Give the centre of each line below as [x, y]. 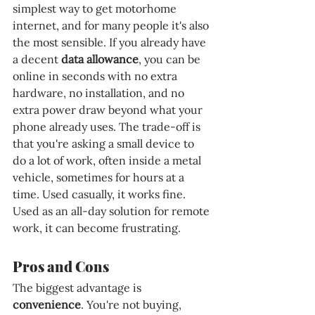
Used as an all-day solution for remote [112, 211]
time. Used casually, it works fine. [101, 194]
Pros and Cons [61, 266]
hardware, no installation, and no [100, 92]
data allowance [100, 59]
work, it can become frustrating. [97, 227]
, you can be [171, 59]
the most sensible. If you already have [111, 42]
